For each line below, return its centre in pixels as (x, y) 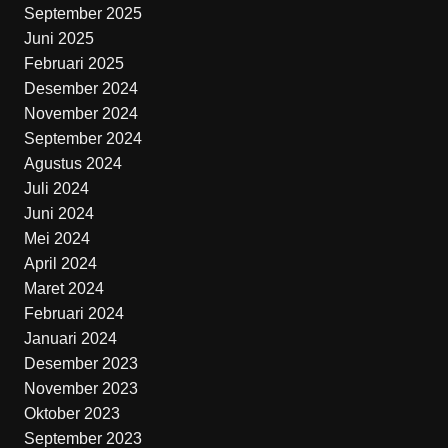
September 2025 (82, 13)
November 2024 (80, 113)
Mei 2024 (56, 238)
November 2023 (80, 388)
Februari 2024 (73, 313)
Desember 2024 (80, 88)
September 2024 (82, 138)
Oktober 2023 (71, 413)
